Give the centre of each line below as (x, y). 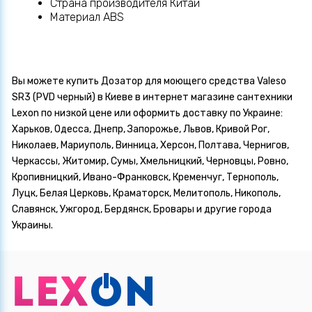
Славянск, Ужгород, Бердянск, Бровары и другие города (142, 209)
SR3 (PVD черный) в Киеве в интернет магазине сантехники (152, 97)
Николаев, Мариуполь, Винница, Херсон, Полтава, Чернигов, (150, 145)
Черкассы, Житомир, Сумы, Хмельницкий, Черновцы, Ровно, (150, 161)
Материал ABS (87, 17)
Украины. (32, 225)
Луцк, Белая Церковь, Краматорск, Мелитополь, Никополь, (146, 193)
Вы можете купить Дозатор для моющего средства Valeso (149, 81)
